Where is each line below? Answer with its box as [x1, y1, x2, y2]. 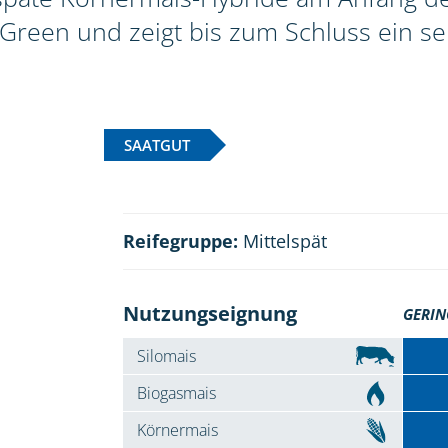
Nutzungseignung [122, 300, 297, 328]
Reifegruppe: [122, 229, 238, 254]
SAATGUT [124, 135, 191, 156]
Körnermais [136, 419, 218, 442]
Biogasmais [136, 382, 216, 405]
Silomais [136, 345, 196, 368]
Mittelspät [237, 229, 327, 254]
